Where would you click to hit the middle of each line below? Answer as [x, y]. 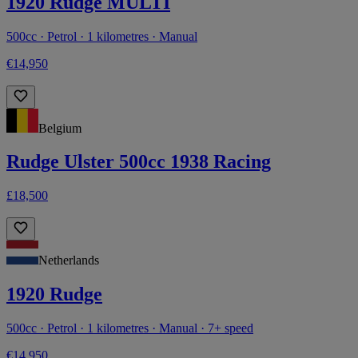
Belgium [60, 128]
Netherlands [69, 261]
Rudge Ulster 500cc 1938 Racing [139, 162]
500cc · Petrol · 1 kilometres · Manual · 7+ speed [130, 328]
